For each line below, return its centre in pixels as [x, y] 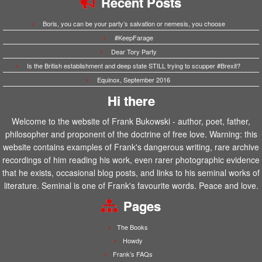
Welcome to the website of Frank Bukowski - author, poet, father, [131, 121]
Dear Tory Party [134, 51]
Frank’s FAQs [132, 254]
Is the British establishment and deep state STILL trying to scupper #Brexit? [134, 65]
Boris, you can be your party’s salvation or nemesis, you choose [134, 23]
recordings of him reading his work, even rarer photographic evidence [131, 160]
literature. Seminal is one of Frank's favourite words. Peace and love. [131, 185]
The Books [132, 227]
